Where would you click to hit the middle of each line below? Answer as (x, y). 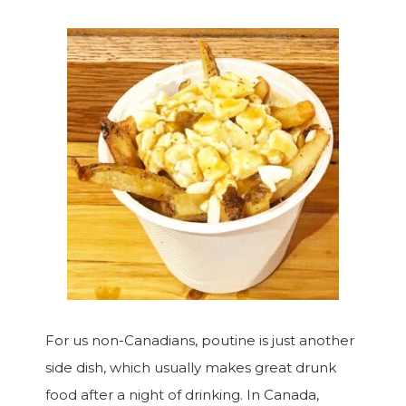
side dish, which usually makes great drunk (191, 367)
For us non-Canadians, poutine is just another (200, 340)
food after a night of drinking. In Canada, (182, 395)
